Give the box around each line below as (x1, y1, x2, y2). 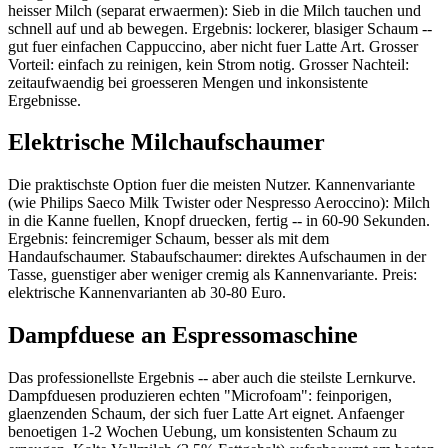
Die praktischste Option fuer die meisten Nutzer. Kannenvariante (8, 176, 415, 194)
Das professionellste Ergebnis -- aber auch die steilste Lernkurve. (8, 369, 416, 387)
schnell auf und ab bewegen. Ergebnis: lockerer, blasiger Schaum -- (8, 19, 432, 37)
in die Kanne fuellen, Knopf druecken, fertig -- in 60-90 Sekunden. (8, 212, 430, 230)
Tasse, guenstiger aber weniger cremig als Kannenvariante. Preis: (8, 266, 417, 284)
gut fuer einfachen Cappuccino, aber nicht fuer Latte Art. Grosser (8, 37, 418, 55)
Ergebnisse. (8, 91, 81, 109)
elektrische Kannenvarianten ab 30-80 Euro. (8, 284, 286, 302)
